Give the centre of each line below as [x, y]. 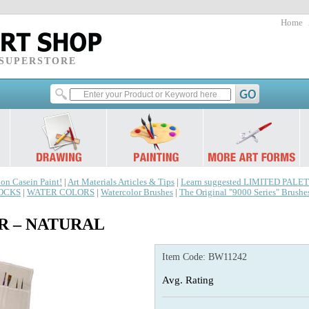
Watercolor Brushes [137, 192]
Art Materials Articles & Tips [121, 182]
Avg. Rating [188, 280]
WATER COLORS [61, 192]
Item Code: [185, 257]
